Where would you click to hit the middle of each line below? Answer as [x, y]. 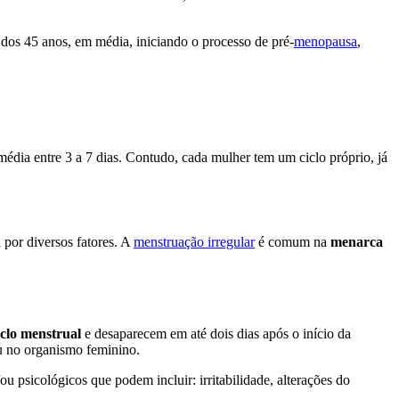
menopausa [326, 42]
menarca [357, 242]
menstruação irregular [194, 242]
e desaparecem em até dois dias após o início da [216, 334]
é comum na [293, 242]
